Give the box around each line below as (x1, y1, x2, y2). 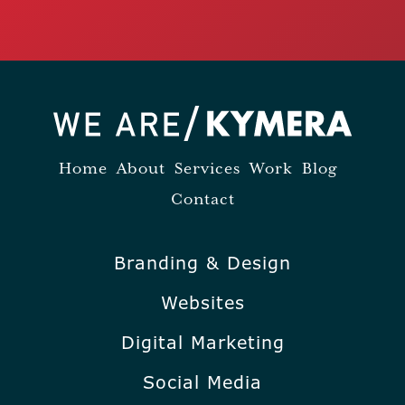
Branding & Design (114, 250, 291, 275)
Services (174, 160, 240, 178)
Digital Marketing (120, 330, 285, 354)
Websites (160, 290, 245, 315)
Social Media (143, 370, 262, 394)
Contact (170, 191, 235, 209)
